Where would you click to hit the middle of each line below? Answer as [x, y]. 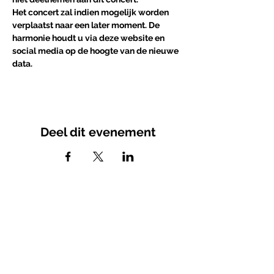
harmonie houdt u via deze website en [89, 38]
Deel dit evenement [98, 132]
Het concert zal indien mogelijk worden [91, 12]
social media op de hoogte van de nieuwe [96, 51]
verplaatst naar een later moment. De [87, 25]
